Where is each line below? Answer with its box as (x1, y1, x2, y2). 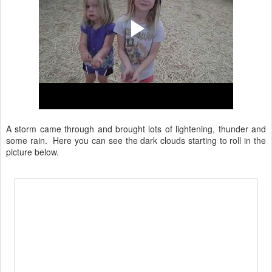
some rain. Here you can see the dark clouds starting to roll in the (6, 134, 266, 146)
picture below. (6, 145, 59, 158)
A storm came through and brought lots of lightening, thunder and (6, 122, 266, 135)
